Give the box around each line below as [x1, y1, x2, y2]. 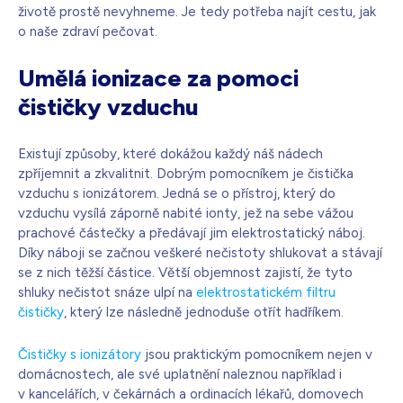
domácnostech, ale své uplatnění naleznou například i [18, 366, 342, 383]
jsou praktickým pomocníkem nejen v [141, 346, 372, 363]
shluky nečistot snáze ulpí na [18, 284, 196, 301]
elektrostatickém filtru [196, 284, 336, 301]
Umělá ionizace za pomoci [18, 64, 299, 94]
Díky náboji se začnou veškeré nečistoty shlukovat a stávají [18, 245, 382, 262]
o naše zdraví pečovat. [18, 23, 157, 40]
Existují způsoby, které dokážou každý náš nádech [18, 146, 323, 163]
